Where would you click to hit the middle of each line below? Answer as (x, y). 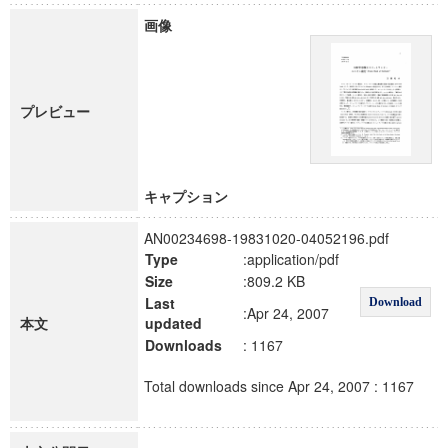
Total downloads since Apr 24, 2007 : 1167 (279, 386)
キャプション (186, 196)
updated (173, 323)
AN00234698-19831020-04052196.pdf (266, 238)
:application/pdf (291, 259)
